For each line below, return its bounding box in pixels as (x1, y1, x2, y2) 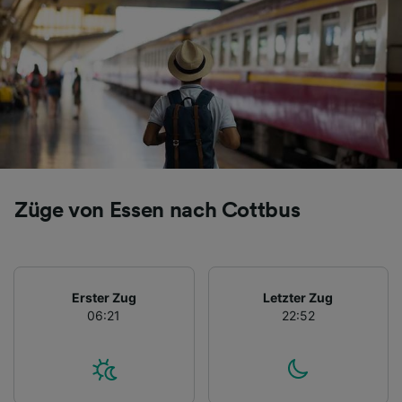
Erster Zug (71, 289, 136, 305)
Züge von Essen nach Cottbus (14, 199, 301, 222)
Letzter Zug (263, 289, 334, 305)
